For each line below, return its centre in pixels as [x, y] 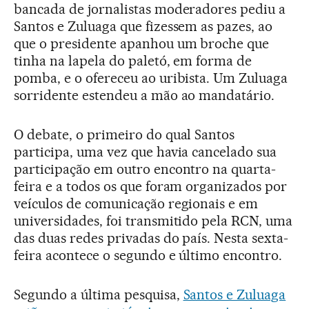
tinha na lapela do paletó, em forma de [133, 61]
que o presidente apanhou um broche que [142, 44]
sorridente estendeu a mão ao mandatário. [144, 96]
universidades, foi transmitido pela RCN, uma [153, 221]
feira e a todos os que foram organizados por [151, 187]
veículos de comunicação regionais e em [136, 204]
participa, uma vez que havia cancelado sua [146, 152]
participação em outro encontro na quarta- [145, 169]
